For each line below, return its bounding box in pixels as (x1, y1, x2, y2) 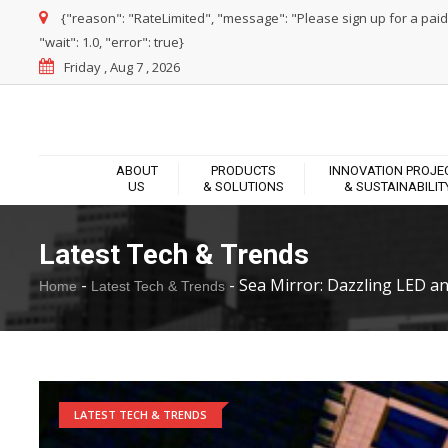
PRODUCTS (210, 163, 276, 179)
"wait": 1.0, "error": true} (39, 33, 184, 51)
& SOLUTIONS (202, 179, 284, 195)
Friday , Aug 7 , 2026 (64, 58, 180, 76)
